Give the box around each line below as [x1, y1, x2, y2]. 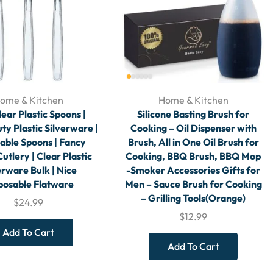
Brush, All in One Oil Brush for [127, 136, 259, 149]
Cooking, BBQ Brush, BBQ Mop [126, 150, 261, 163]
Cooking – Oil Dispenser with [130, 122, 257, 135]
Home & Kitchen [158, 94, 229, 107]
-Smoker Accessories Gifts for [126, 164, 261, 177]
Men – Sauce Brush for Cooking [124, 178, 262, 191]
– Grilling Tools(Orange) [141, 192, 246, 205]
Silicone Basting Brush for [137, 108, 250, 121]
